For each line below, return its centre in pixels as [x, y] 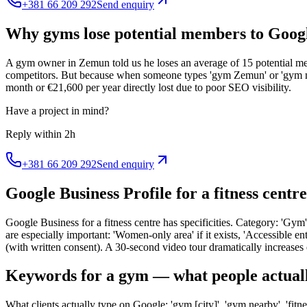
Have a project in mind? [57, 110]
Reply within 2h [40, 134]
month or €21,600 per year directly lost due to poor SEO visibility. [148, 87]
